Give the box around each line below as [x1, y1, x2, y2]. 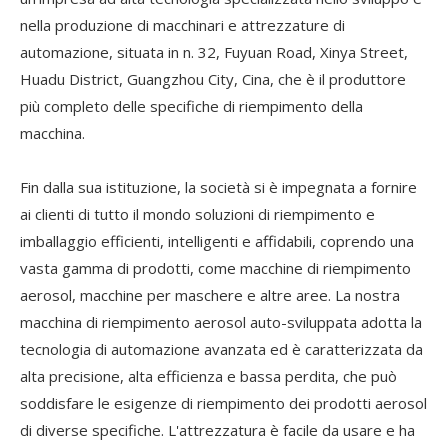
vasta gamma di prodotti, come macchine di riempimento [20, 258, 411, 278]
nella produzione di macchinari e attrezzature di [20, 15, 345, 35]
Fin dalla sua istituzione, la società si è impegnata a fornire [20, 177, 417, 197]
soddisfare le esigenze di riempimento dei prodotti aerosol [20, 393, 427, 413]
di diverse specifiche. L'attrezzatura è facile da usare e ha [20, 420, 415, 440]
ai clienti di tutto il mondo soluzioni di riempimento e [20, 204, 375, 224]
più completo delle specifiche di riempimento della [20, 96, 363, 116]
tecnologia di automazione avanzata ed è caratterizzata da [20, 339, 423, 359]
